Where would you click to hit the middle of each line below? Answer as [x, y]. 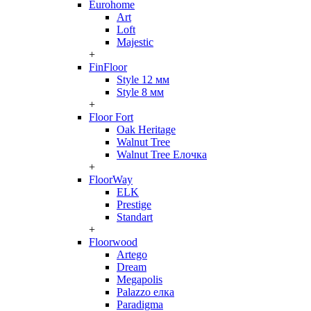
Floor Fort [111, 117]
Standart [135, 217]
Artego [132, 254]
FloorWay [111, 179]
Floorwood [113, 242]
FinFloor [108, 67]
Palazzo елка [145, 292]
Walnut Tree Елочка [162, 154]
